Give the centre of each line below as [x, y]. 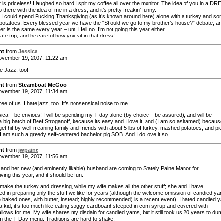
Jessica [28, 51]
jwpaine [28, 150]
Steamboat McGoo [42, 85]
